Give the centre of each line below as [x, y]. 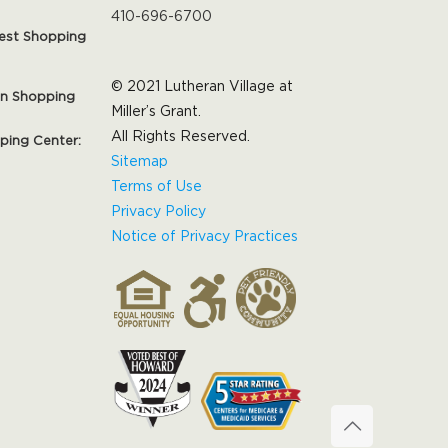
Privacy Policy [159, 210]
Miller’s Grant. [156, 110]
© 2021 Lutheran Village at [202, 85]
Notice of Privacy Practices [205, 235]
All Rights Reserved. [181, 135]
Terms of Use [157, 185]
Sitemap [140, 160]
